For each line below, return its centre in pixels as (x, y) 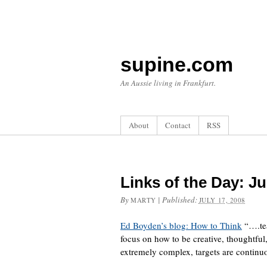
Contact (178, 125)
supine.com (177, 64)
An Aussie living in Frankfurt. (168, 83)
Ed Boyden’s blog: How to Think (181, 225)
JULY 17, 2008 (222, 200)
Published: (180, 200)
